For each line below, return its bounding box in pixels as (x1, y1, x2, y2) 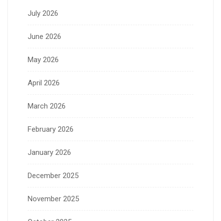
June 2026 (28, 32, 61, 41)
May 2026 (28, 55, 59, 64)
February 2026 (28, 124, 74, 134)
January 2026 (28, 147, 71, 157)
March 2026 (28, 101, 66, 110)
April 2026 (28, 78, 60, 87)
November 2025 (28, 194, 79, 203)
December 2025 (28, 171, 78, 180)
